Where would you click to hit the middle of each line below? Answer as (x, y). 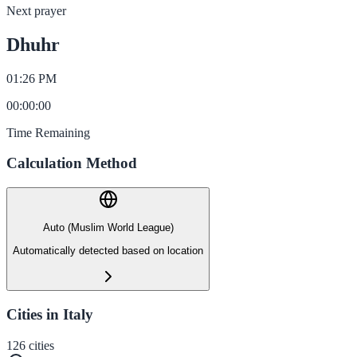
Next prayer (36, 10)
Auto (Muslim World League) (108, 228)
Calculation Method (72, 163)
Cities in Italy (50, 314)
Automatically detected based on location (108, 250)
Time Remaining (48, 132)
